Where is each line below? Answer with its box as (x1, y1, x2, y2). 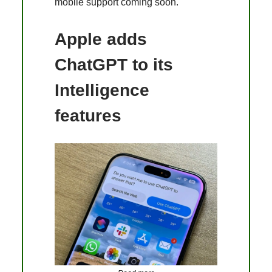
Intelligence (55, 81, 149, 100)
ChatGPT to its (55, 55, 173, 75)
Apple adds (55, 30, 147, 49)
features (55, 106, 121, 126)
